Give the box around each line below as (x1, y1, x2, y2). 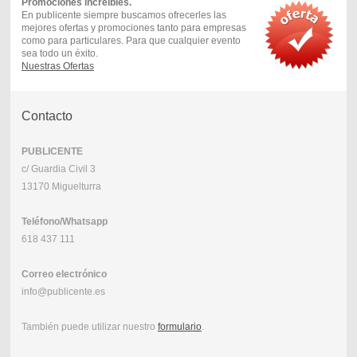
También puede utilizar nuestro (21, 321, 158, 333)
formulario (157, 321, 202, 333)
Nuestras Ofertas (21, 60, 94, 72)
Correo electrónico (21, 269, 107, 280)
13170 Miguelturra (21, 181, 101, 193)
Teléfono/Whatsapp (21, 216, 108, 228)
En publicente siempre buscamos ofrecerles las (21, 9, 226, 21)
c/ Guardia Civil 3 (21, 163, 96, 175)
